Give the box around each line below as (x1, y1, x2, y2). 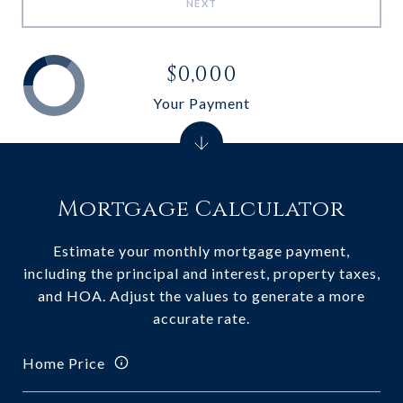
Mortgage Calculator (58, 194, 345, 224)
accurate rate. (153, 309, 250, 327)
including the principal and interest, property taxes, (22, 264, 381, 282)
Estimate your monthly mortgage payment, (53, 242, 350, 259)
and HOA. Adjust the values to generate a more (38, 287, 365, 304)
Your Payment (153, 94, 250, 112)
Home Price (22, 354, 105, 372)
